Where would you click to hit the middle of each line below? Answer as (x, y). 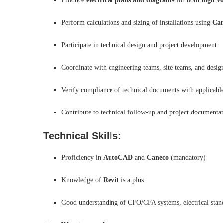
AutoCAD (118, 158)
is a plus (131, 180)
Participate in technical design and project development (139, 45)
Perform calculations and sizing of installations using (137, 23)
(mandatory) (187, 158)
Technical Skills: (82, 136)
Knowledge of (82, 180)
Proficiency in (82, 158)
